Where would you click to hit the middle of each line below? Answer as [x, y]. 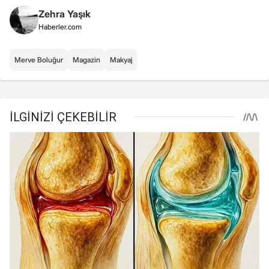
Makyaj [121, 59]
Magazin [86, 59]
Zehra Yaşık [65, 14]
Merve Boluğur [39, 59]
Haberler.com [60, 26]
